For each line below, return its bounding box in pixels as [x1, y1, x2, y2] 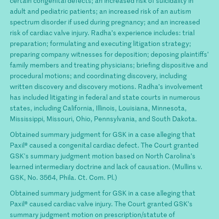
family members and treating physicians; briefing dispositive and [10, 60, 208, 69]
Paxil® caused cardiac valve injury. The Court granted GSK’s [10, 198, 193, 208]
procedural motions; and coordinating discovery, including [10, 70, 187, 80]
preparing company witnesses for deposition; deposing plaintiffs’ [10, 49, 209, 59]
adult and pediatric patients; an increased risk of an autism [10, 6, 191, 16]
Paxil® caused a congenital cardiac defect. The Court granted [10, 140, 198, 150]
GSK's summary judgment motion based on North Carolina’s [10, 151, 196, 160]
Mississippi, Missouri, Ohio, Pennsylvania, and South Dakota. [10, 113, 197, 123]
